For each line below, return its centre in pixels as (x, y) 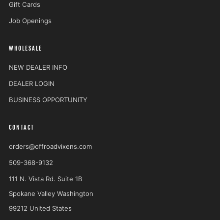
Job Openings (30, 20)
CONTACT (22, 127)
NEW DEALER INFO (38, 67)
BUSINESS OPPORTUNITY (48, 99)
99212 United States (40, 208)
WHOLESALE (26, 48)
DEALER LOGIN (32, 83)
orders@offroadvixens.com (50, 146)
